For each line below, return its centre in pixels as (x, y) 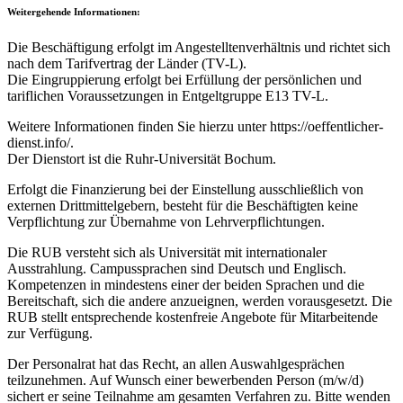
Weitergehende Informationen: (74, 12)
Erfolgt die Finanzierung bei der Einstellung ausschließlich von (185, 190)
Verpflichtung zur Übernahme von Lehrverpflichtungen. (166, 222)
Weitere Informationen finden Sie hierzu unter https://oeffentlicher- (195, 127)
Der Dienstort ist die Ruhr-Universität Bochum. (142, 159)
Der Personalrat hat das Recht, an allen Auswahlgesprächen (176, 364)
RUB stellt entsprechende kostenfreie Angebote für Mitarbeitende (193, 318)
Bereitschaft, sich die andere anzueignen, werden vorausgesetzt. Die (200, 301)
